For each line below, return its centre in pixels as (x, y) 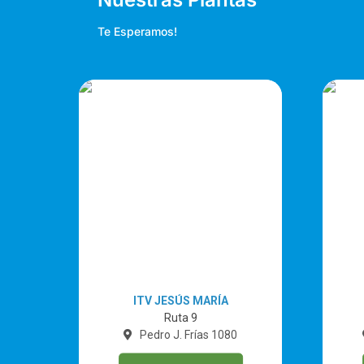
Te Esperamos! (137, 31)
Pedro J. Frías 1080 (189, 334)
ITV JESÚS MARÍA (180, 300)
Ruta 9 (180, 317)
